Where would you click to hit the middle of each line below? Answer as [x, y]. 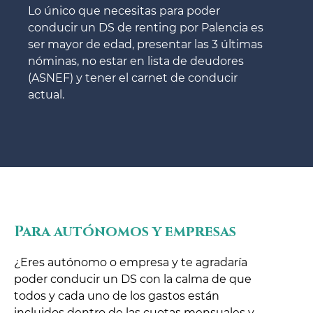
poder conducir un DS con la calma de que [133, 279]
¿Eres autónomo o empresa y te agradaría [131, 262]
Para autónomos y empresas [125, 232]
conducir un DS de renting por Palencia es [146, 27]
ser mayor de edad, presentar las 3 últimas [145, 44]
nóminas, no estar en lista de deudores [136, 61]
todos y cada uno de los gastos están [117, 296]
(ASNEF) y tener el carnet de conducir [133, 78]
